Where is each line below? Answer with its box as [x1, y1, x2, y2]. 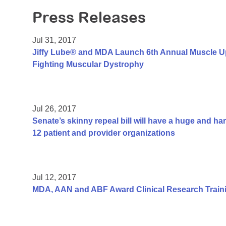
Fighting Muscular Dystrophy [32, 60, 144, 69]
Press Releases [32, 9, 146, 26]
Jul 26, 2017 [32, 104, 76, 114]
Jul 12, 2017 [32, 173, 76, 182]
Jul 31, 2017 [32, 36, 76, 45]
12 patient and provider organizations [32, 129, 175, 138]
